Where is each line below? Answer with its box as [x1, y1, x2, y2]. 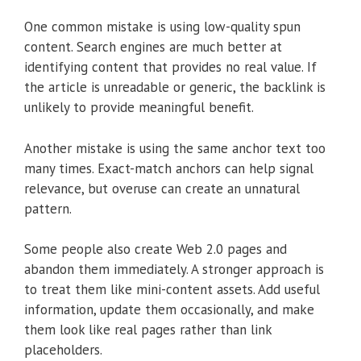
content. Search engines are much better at [24, 38, 282, 56]
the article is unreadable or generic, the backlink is [24, 78, 326, 97]
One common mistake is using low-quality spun [24, 18, 301, 36]
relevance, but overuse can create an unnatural [24, 179, 300, 197]
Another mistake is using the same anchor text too [24, 139, 326, 157]
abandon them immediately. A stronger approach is [24, 260, 324, 279]
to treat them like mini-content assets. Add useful [24, 280, 320, 299]
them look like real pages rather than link [24, 321, 272, 339]
